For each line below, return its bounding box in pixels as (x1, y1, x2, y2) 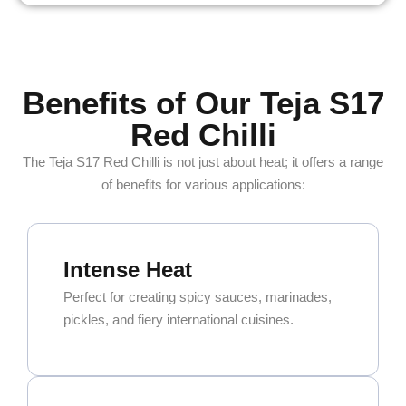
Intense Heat (63, 257, 192, 283)
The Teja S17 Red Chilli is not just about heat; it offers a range (23, 154, 383, 170)
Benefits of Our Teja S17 (22, 85, 384, 121)
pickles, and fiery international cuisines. (63, 312, 294, 328)
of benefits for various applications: (101, 177, 305, 193)
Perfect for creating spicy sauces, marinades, (63, 289, 332, 305)
